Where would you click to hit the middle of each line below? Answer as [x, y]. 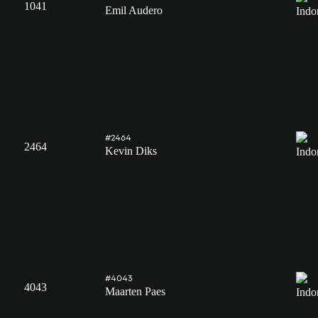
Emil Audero [134, 11]
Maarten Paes [135, 292]
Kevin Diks [131, 151]
